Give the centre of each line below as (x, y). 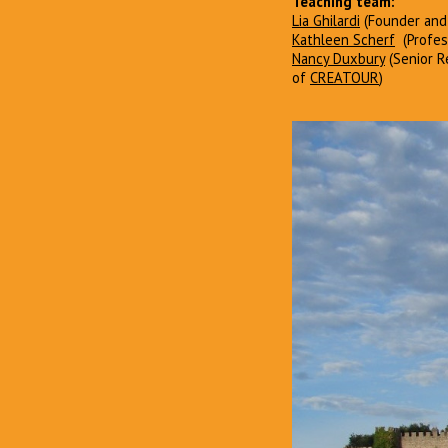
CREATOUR (344, 77)
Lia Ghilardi (326, 20)
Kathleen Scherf (343, 39)
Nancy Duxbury (338, 58)
